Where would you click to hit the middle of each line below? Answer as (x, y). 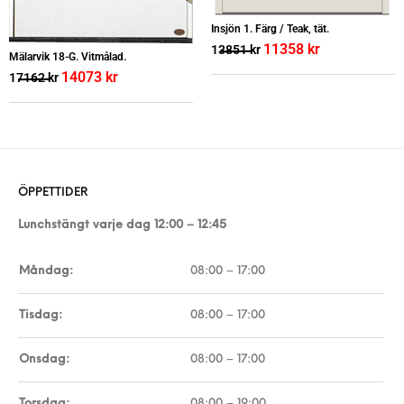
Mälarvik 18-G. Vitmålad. (68, 56)
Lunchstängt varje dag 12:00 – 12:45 (122, 225)
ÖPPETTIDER (53, 192)
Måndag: (46, 271)
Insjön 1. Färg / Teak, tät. (270, 29)
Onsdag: (44, 359)
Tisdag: (41, 315)
